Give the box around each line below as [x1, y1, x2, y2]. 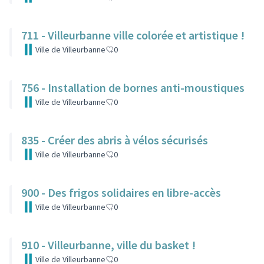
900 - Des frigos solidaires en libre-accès [21, 185, 221, 200]
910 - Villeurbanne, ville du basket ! [21, 237, 196, 252]
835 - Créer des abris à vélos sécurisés [21, 133, 208, 147]
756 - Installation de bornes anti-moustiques [21, 80, 245, 95]
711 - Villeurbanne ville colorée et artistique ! [21, 28, 245, 42]
